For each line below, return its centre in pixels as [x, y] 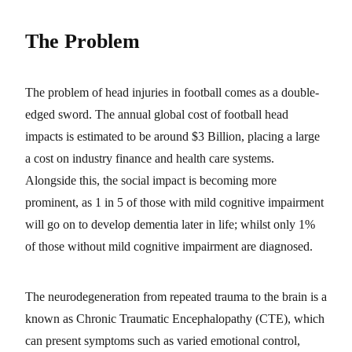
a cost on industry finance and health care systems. [150, 158]
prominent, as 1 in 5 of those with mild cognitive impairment [174, 202]
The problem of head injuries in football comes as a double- [172, 92]
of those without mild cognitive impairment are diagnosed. [169, 246]
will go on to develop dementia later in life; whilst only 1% [170, 224]
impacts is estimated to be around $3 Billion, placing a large [172, 136]
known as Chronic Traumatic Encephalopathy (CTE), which [175, 318]
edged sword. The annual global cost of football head [157, 114]
